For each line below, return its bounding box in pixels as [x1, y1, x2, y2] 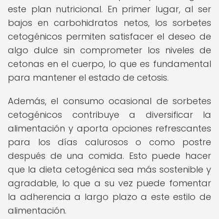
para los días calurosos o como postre [8, 136, 211, 148]
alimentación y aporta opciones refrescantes [8, 122, 211, 134]
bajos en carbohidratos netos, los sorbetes [8, 17, 211, 29]
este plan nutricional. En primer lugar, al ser [8, 3, 211, 15]
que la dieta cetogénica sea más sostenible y [8, 163, 211, 175]
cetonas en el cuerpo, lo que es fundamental [8, 58, 211, 70]
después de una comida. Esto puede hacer [8, 150, 211, 162]
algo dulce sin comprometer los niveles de [8, 44, 211, 56]
